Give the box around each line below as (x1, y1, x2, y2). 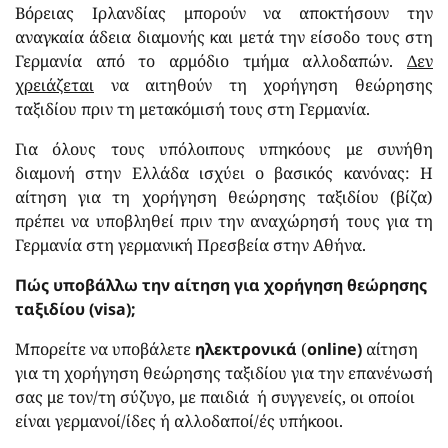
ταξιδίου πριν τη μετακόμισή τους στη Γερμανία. (15, 97, 374, 120)
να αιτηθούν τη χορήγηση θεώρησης (94, 73, 433, 96)
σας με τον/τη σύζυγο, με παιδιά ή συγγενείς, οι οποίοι (15, 385, 415, 408)
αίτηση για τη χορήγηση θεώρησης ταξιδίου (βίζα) (15, 185, 433, 208)
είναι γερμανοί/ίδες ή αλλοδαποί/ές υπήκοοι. (15, 409, 347, 432)
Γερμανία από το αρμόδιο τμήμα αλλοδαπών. (15, 49, 407, 72)
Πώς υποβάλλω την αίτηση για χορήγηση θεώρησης (15, 273, 427, 296)
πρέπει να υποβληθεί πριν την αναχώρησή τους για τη (15, 209, 433, 232)
